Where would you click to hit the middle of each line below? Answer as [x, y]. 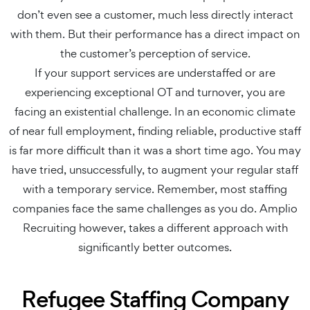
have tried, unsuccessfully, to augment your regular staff [155, 170]
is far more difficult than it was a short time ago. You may [155, 150]
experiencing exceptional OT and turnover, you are [155, 92]
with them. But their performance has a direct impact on [155, 34]
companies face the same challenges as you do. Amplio [155, 208]
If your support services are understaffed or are [155, 73]
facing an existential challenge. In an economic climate [155, 111]
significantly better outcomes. [155, 247]
